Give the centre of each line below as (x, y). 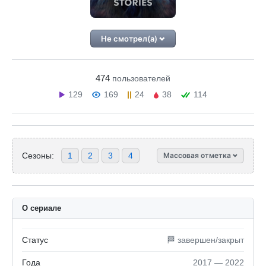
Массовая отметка (198, 155)
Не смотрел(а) (130, 39)
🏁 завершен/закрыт (205, 240)
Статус (35, 240)
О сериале (42, 208)
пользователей (141, 78)
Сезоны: (38, 155)
